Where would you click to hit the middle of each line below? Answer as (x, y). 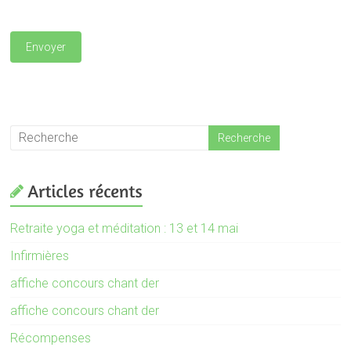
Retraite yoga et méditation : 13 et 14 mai (125, 228)
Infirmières (40, 255)
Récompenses (51, 338)
